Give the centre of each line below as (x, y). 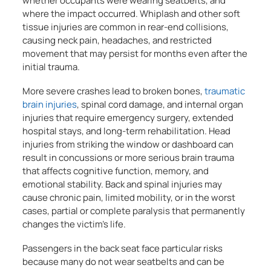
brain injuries (50, 104)
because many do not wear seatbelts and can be (124, 262)
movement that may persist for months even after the (135, 54)
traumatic (225, 91)
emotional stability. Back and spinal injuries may (122, 184)
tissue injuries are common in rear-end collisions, (126, 27)
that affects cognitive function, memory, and (116, 171)
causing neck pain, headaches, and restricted (117, 40)
